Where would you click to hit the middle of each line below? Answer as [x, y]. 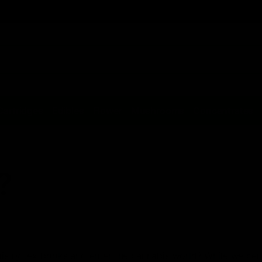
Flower [107, 111]
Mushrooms [158, 111]
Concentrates [223, 111]
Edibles [68, 111]
